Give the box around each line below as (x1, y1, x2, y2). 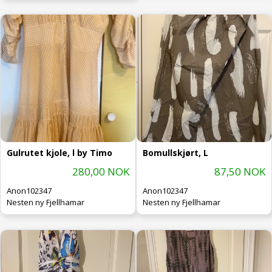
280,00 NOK (72, 164, 129, 178)
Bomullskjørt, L (143, 146, 208, 158)
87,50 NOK (214, 164, 265, 178)
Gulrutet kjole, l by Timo (7, 146, 112, 158)
